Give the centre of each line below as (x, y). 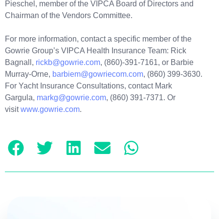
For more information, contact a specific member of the (98, 39)
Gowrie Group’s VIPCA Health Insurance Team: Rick (96, 50)
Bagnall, (20, 62)
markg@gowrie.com (71, 97)
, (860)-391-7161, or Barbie (147, 62)
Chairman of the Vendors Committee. (69, 15)
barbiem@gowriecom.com (98, 74)
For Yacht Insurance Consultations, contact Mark (88, 86)
